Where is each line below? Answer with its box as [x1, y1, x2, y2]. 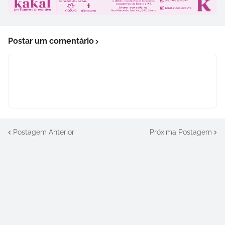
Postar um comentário [8, 36, 94, 46]
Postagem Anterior [13, 128, 74, 136]
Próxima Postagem [150, 128, 212, 136]
